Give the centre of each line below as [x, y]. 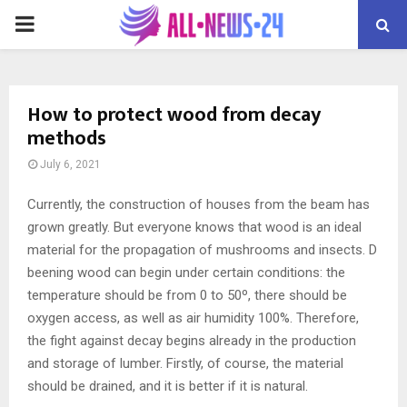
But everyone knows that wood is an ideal [236, 227]
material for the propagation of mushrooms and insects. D [202, 249]
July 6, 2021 [70, 164]
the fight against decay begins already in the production [192, 340]
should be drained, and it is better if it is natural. [168, 386]
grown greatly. [69, 227]
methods [67, 139]
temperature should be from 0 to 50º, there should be [187, 295]
